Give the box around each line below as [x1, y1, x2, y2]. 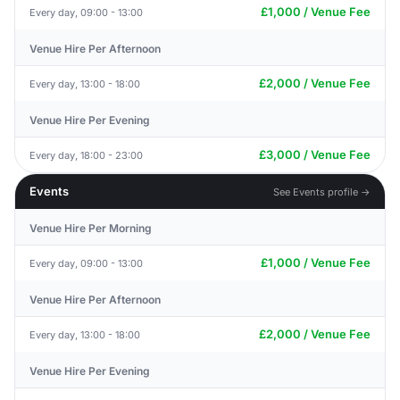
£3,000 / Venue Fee [259, 147, 371, 162]
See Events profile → [273, 185, 371, 198]
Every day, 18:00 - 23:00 [29, 148, 143, 162]
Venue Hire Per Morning [29, 221, 152, 235]
